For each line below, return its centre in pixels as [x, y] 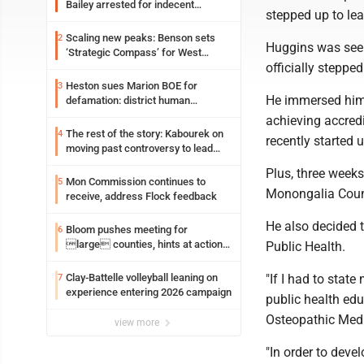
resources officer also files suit [139, 115]
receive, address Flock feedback [141, 196]
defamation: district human [128, 100]
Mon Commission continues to [136, 182]
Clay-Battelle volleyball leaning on [142, 277]
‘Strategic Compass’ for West [134, 52]
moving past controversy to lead [139, 148]
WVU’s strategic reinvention [130, 163]
